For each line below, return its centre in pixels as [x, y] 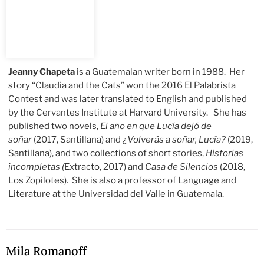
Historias [225, 154]
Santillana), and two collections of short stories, [107, 154]
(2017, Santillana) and [77, 140]
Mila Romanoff [46, 250]
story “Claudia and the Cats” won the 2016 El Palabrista [122, 86]
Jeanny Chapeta [42, 72]
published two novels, [55, 126]
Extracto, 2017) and [105, 167]
